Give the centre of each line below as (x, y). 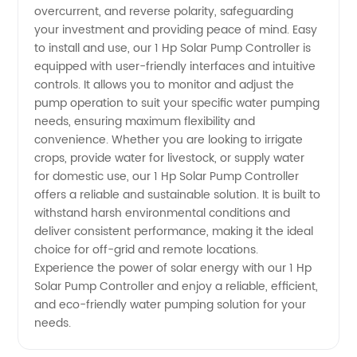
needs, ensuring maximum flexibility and (145, 121)
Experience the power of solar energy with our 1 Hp (173, 268)
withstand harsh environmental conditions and (163, 213)
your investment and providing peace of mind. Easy (176, 29)
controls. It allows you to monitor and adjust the (165, 84)
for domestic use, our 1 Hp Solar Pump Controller (167, 176)
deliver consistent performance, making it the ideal (174, 231)
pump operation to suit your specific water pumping (177, 103)
